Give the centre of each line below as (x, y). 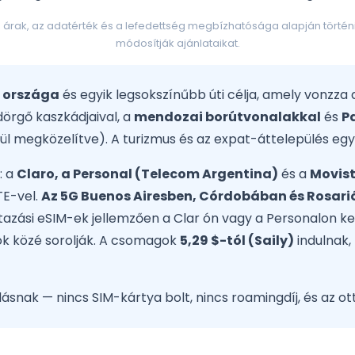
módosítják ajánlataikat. (177, 44)
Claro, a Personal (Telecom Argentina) (147, 174)
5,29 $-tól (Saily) (237, 241)
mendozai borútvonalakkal (227, 117)
